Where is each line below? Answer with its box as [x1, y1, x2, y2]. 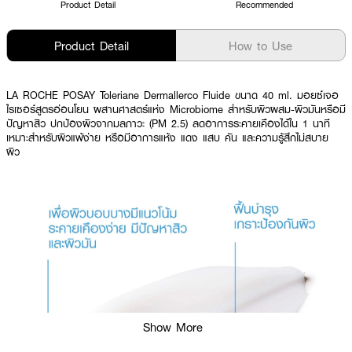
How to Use [229, 38, 292, 53]
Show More [143, 319, 203, 335]
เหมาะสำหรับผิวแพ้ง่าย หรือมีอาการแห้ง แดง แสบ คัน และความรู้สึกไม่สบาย [6, 130, 328, 145]
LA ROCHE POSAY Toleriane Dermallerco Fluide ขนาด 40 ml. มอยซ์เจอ [6, 88, 339, 102]
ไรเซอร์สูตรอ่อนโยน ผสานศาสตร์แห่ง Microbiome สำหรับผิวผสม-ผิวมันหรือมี [6, 102, 346, 116]
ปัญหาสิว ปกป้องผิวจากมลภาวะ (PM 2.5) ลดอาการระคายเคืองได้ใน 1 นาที [6, 116, 330, 130]
